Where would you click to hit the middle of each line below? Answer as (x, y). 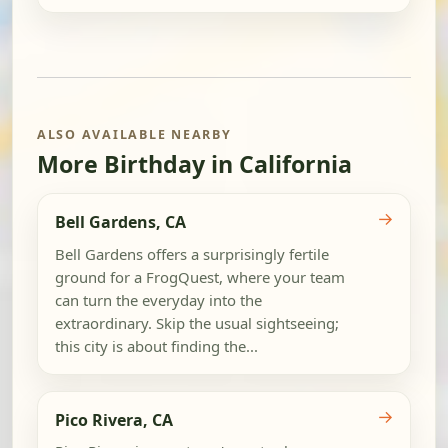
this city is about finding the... (156, 345)
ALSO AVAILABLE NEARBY (134, 134)
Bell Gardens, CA (120, 221)
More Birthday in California (194, 163)
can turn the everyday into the (158, 299)
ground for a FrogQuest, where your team (199, 276)
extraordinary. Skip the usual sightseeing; (196, 322)
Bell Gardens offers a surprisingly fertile (191, 253)
